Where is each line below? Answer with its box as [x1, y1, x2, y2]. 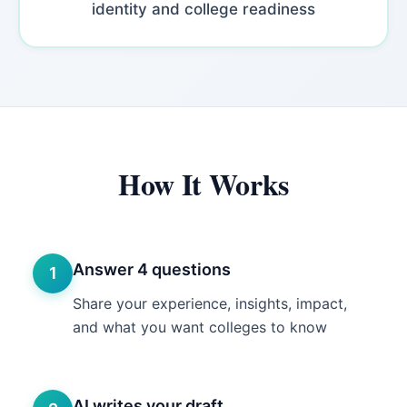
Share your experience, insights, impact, [73, 294, 347, 313]
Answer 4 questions [73, 260, 231, 279]
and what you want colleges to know [73, 318, 327, 336]
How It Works [117, 163, 290, 205]
